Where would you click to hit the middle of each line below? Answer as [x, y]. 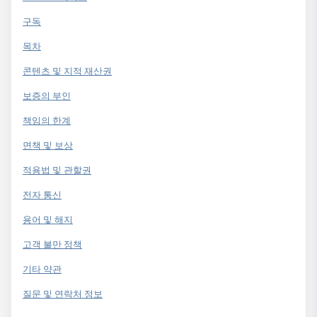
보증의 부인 [47, 96]
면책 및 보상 [48, 146]
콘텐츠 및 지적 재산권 [67, 71]
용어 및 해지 [48, 220]
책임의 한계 [47, 121]
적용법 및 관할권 [57, 171]
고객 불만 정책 [52, 245]
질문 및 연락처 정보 [63, 294]
